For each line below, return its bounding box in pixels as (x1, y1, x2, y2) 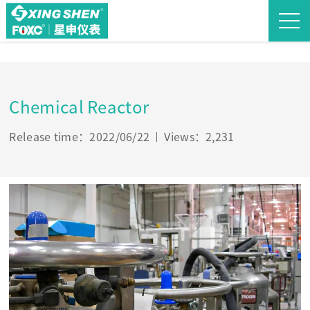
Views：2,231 (164, 131, 235, 143)
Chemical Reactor (9, 99, 149, 116)
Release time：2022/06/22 (9, 131, 150, 143)
